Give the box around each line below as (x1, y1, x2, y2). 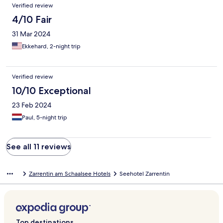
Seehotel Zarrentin (119, 170, 170, 178)
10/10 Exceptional (12, 85, 91, 97)
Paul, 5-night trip (22, 113, 67, 122)
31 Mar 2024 (12, 29, 50, 39)
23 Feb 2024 (12, 101, 51, 110)
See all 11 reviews (6, 142, 71, 152)
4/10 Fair (12, 13, 52, 26)
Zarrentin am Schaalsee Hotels (29, 170, 111, 178)
